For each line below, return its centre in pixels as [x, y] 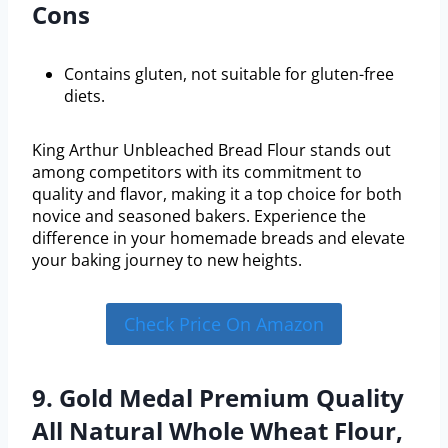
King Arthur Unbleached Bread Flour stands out [211, 149]
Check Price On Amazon [224, 324]
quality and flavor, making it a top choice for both [217, 193]
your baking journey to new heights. [167, 259]
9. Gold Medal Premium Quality [218, 398]
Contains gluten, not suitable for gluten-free [229, 73]
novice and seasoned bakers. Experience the [199, 215]
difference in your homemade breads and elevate [218, 237]
